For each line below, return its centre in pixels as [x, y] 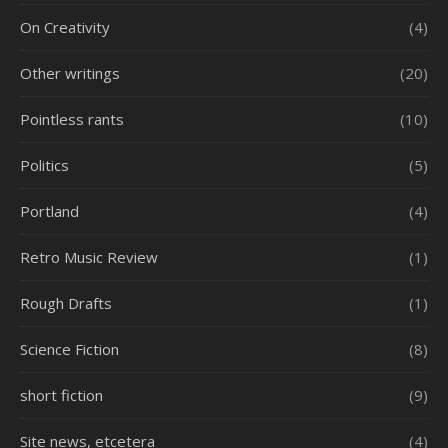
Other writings [70, 72]
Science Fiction [69, 348]
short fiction [61, 394]
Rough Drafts [66, 302]
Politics [44, 164]
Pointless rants [72, 118]
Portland [49, 210]
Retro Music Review [89, 256]
